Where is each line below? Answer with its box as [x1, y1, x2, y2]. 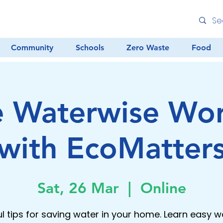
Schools [75, 43, 104, 52]
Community [10, 43, 53, 52]
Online [140, 179, 186, 197]
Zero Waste [126, 43, 169, 52]
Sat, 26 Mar [37, 179, 119, 197]
